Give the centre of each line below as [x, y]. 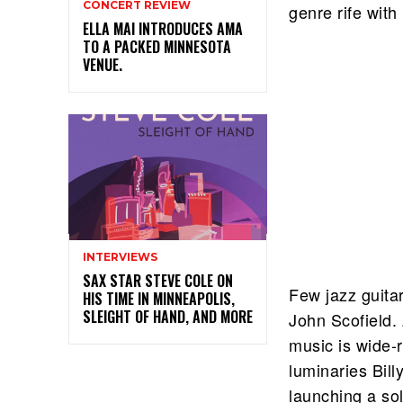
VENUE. [103, 64]
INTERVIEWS [120, 256]
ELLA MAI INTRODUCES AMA [163, 28]
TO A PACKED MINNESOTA [157, 46]
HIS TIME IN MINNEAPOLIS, [159, 298]
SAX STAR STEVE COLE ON [158, 280]
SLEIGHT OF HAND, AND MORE [168, 316]
